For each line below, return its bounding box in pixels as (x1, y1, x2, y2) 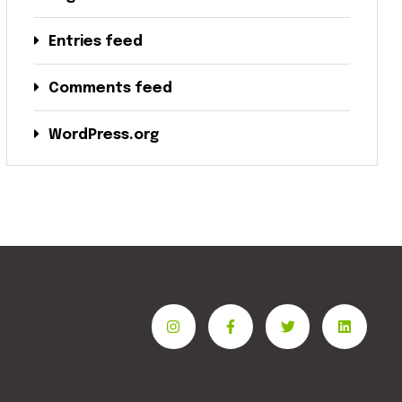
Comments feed (48, 80, 172, 96)
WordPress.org (48, 127, 159, 143)
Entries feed (48, 33, 143, 49)
